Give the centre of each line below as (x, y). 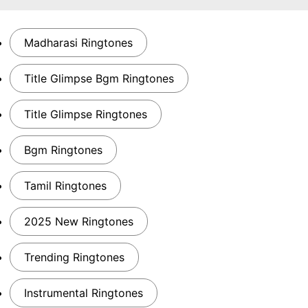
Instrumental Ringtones (84, 293)
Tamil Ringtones (65, 186)
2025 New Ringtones (79, 221)
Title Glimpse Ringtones (86, 114)
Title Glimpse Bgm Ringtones (99, 78)
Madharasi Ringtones (78, 43)
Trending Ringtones (74, 257)
